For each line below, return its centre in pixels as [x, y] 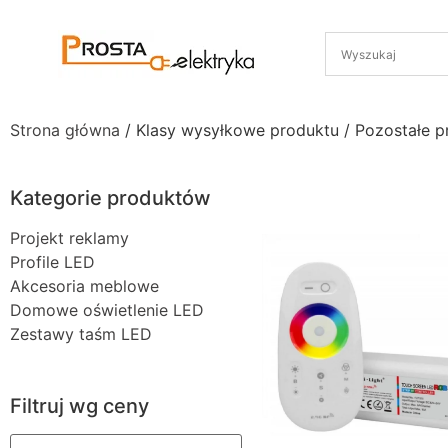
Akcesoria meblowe [84, 286]
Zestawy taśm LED [81, 334]
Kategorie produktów [110, 198]
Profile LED [52, 262]
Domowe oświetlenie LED [107, 310]
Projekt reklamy [69, 238]
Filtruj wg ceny [79, 406]
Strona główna [65, 130]
